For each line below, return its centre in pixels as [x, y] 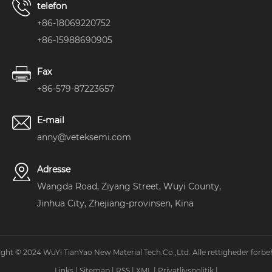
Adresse [54, 169]
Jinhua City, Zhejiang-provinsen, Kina [115, 203]
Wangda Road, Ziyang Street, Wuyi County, [129, 186]
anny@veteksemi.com [84, 138]
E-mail [51, 121]
